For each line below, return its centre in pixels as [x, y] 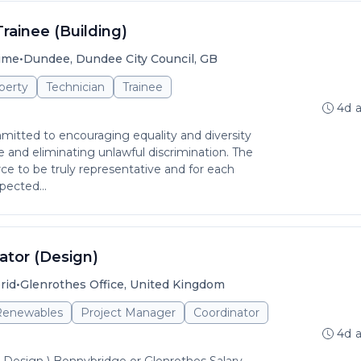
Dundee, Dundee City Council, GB [120, 59]
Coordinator [226, 313]
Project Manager [128, 313]
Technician [75, 87]
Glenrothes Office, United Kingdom [122, 284]
